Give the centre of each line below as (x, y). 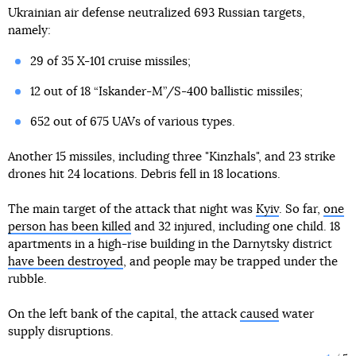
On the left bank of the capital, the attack (124, 314)
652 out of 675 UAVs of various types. (132, 122)
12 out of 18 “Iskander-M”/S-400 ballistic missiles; (166, 92)
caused (259, 314)
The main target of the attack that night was (132, 209)
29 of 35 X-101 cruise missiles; (110, 62)
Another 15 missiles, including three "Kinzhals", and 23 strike (172, 157)
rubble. (27, 279)
